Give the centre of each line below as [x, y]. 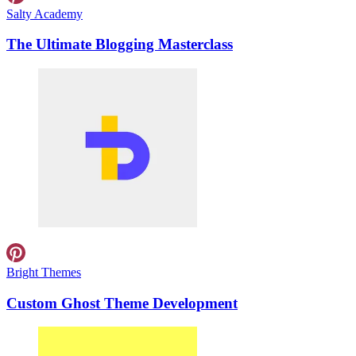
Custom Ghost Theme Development [122, 303]
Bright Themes [44, 272]
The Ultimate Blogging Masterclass [120, 44]
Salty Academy [44, 14]
